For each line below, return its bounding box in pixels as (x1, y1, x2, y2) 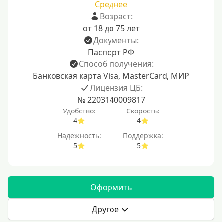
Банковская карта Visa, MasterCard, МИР (33, 70, 189, 81)
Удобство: (63, 106, 96, 115)
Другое (91, 204, 119, 215)
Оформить (90, 182, 132, 193)
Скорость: (126, 106, 160, 115)
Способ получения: (78, 58, 154, 69)
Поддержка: (122, 131, 163, 140)
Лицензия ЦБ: (89, 82, 143, 93)
